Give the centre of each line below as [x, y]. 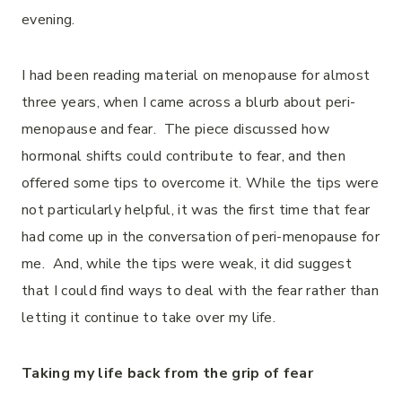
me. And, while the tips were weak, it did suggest [187, 264]
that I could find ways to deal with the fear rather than [200, 291]
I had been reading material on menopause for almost [196, 75]
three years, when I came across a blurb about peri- [189, 102]
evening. [52, 20]
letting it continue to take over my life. [149, 318]
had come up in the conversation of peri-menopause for [201, 237]
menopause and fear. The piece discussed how [176, 129]
